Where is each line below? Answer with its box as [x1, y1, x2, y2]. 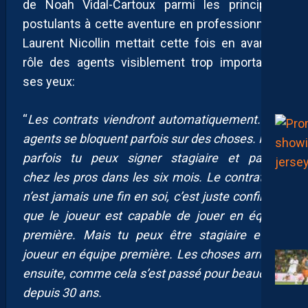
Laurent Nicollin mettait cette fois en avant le [23, 35, 285, 50]
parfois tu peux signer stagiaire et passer [23, 150, 285, 165]
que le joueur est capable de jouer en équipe [23, 208, 285, 223]
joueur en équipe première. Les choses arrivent [23, 246, 285, 261]
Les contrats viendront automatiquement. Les [27, 111, 285, 126]
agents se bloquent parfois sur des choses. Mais [23, 131, 285, 146]
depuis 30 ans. [23, 285, 102, 300]
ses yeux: [23, 74, 75, 89]
